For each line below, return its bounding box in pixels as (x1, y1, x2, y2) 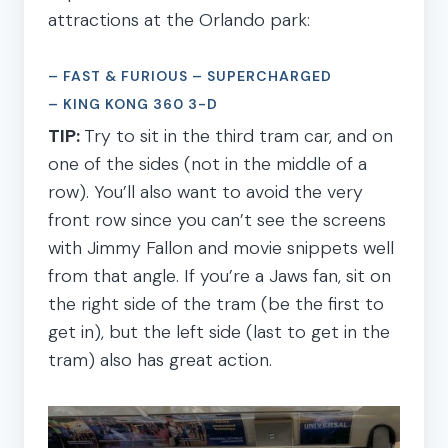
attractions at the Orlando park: (48, 7, 310, 32)
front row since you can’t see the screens (48, 207, 386, 232)
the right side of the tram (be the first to (48, 291, 384, 316)
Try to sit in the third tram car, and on (84, 123, 393, 148)
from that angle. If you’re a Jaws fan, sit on (48, 263, 391, 288)
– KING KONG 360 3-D (48, 94, 218, 113)
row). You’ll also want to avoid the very (48, 179, 363, 204)
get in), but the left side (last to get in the (48, 319, 390, 344)
